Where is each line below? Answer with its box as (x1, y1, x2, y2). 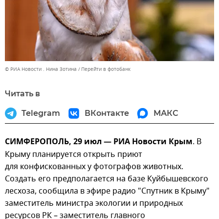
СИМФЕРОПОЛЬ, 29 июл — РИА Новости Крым (5, 135, 193, 149)
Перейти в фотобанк (81, 65, 131, 73)
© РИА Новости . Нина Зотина (5, 65, 77, 73)
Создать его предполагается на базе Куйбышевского (5, 173, 208, 185)
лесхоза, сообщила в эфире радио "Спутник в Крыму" (5, 185, 210, 197)
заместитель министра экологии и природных (5, 197, 183, 209)
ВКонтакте (85, 108, 129, 118)
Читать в (5, 88, 40, 98)
